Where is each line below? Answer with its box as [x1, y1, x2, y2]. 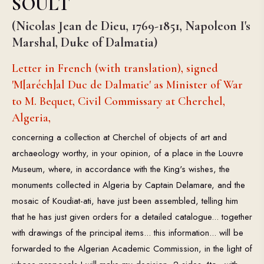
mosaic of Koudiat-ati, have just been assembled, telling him [12, 194, 238, 207]
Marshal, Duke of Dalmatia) [12, 34, 157, 50]
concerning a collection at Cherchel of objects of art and [12, 130, 227, 144]
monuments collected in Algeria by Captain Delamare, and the [12, 178, 245, 192]
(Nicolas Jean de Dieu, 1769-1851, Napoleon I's [12, 18, 250, 34]
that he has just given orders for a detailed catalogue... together [12, 210, 252, 223]
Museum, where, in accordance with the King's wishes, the [12, 162, 230, 176]
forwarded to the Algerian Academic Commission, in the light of [12, 242, 252, 255]
